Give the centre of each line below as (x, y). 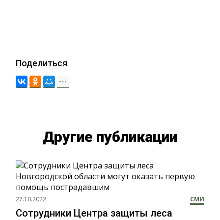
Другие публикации (110, 137)
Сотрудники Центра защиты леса (94, 213)
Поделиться (41, 63)
